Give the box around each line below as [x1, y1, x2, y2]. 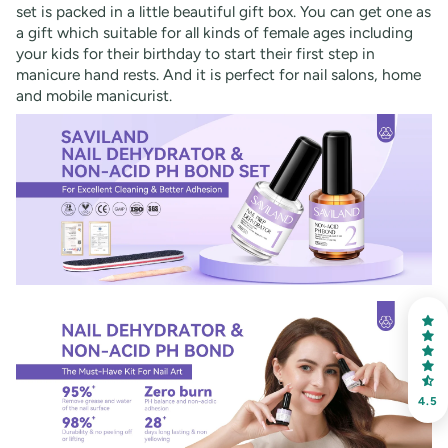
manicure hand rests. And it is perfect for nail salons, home [16, 65, 421, 85]
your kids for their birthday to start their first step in [16, 44, 375, 64]
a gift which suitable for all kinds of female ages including [16, 23, 413, 43]
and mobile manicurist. [16, 86, 172, 106]
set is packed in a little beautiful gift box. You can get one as [16, 2, 431, 22]
